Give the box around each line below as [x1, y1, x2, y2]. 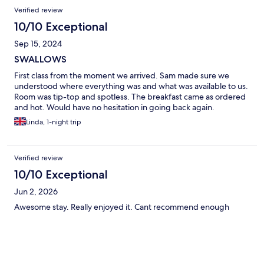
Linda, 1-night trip [26, 117, 81, 127]
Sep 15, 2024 [14, 38, 62, 49]
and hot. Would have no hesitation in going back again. [14, 101, 214, 113]
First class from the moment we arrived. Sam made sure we [14, 70, 229, 81]
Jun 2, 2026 [14, 186, 58, 197]
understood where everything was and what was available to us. [14, 80, 248, 91]
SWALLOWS [14, 53, 67, 65]
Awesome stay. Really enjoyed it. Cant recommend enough [14, 201, 229, 212]
